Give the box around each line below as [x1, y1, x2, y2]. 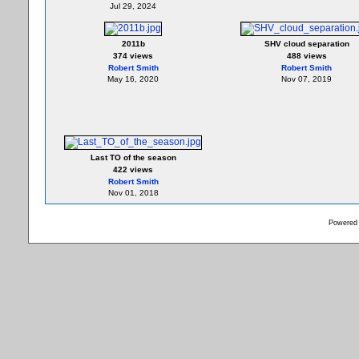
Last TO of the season [90, 153, 176, 162]
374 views [113, 51, 153, 60]
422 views [113, 165, 153, 174]
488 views [286, 51, 327, 60]
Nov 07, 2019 [281, 75, 332, 83]
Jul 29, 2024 [110, 2, 156, 10]
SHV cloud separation [264, 39, 349, 48]
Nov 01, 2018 [107, 188, 159, 197]
